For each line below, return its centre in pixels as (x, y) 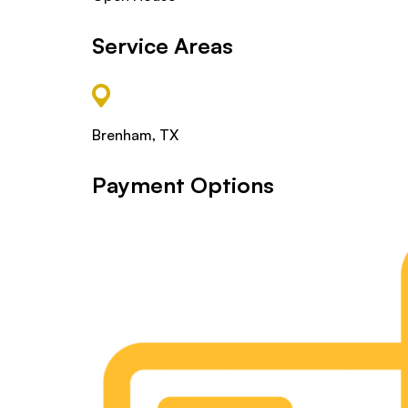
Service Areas (162, 45)
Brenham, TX (135, 134)
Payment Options (183, 184)
